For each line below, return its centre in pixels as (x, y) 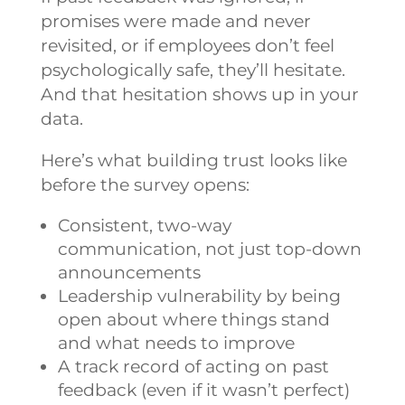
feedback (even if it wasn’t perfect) (203, 390)
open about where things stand (193, 319)
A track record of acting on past (193, 366)
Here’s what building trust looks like (193, 160)
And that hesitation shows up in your (199, 94)
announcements (129, 272)
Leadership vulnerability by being (199, 296)
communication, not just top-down (209, 249)
